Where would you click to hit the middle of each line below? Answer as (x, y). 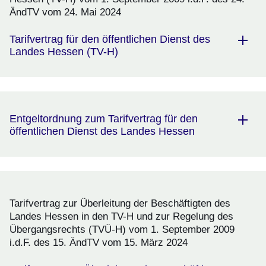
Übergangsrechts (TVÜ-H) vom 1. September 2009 (122, 230)
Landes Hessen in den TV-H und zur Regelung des (121, 217)
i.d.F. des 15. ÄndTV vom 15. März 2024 (99, 243)
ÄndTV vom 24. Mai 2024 (65, 12)
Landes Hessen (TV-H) (64, 52)
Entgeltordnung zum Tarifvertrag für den (104, 119)
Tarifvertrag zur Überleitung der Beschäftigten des (120, 204)
